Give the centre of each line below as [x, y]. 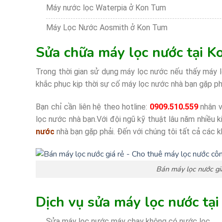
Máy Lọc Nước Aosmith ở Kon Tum [107, 28]
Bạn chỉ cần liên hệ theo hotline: [93, 107]
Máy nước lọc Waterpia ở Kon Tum [106, 7]
